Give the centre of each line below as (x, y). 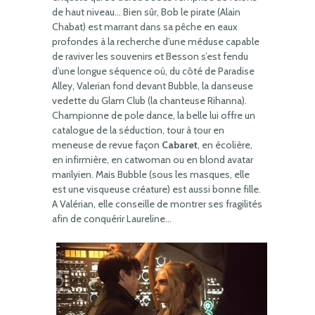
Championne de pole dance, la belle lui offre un (154, 115)
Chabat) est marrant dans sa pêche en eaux (145, 27)
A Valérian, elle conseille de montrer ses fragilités (157, 204)
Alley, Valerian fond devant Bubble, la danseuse (153, 86)
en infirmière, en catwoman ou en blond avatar (153, 160)
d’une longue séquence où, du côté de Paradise (153, 71)
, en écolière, (225, 145)
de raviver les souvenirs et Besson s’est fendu (150, 56)
